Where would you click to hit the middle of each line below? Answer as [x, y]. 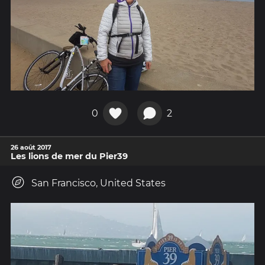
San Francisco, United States [98, 183]
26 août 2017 [31, 148]
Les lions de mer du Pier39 [69, 156]
